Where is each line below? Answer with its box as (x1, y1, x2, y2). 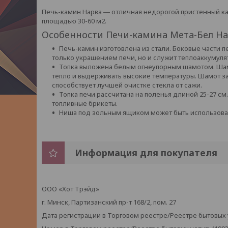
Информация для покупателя (75, 147, 217, 159)
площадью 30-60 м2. (42, 16, 108, 25)
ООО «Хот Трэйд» (42, 184, 99, 193)
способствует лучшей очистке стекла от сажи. (52, 80, 202, 90)
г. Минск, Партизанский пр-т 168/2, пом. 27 (42, 197, 176, 207)
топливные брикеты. (52, 99, 118, 108)
